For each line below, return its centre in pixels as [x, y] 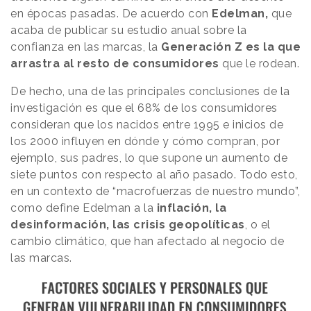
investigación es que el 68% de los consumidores [144, 108]
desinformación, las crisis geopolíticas [128, 224]
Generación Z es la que [231, 47]
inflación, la [190, 208]
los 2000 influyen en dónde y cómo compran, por [145, 141]
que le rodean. [259, 63]
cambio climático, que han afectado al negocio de [147, 241]
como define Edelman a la [82, 208]
